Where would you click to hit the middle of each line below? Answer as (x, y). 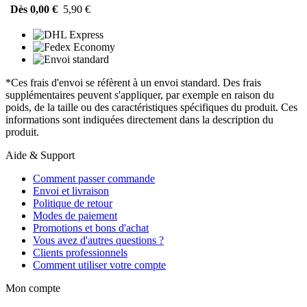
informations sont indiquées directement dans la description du (139, 119)
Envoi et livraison (71, 191)
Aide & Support (40, 155)
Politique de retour (73, 203)
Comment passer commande (94, 178)
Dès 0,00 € (34, 9)
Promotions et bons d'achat (91, 228)
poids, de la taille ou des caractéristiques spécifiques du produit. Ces (151, 107)
